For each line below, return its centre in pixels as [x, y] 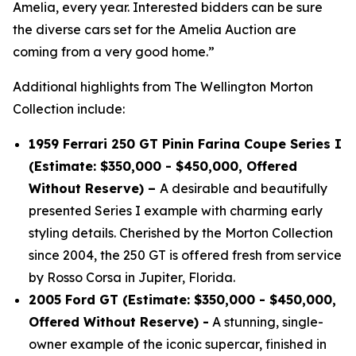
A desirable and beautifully [244, 188]
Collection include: [69, 109]
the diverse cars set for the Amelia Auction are [155, 29]
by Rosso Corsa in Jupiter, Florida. [132, 277]
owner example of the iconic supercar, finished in [178, 344]
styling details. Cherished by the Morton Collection [181, 233]
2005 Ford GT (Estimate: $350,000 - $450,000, [182, 300]
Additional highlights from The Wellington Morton [163, 87]
